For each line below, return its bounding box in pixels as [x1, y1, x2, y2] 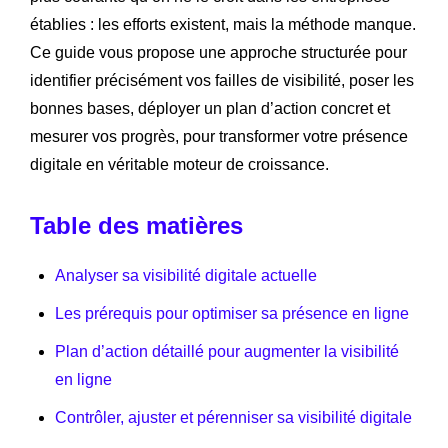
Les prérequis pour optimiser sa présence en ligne [55, 304, 409, 322]
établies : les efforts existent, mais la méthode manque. [30, 15, 416, 33]
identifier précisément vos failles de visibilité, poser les [30, 71, 414, 89]
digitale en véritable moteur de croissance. [30, 155, 329, 173]
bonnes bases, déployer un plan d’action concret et [30, 99, 390, 117]
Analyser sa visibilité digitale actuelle [55, 266, 317, 284]
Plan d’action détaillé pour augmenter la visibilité [55, 342, 399, 360]
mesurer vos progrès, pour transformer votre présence [30, 127, 408, 145]
